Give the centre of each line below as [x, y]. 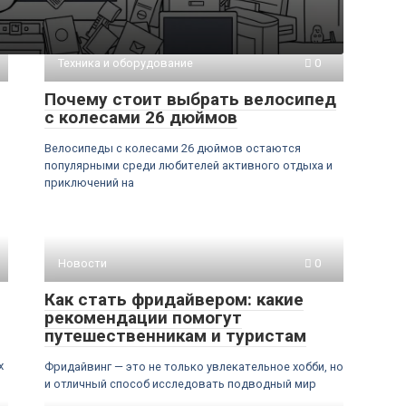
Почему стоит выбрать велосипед [190, 99]
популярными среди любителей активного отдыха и [188, 165]
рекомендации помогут [143, 318]
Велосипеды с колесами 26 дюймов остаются [173, 148]
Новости [82, 263]
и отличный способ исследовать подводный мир [180, 384]
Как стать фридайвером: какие [174, 300]
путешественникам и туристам [175, 336]
